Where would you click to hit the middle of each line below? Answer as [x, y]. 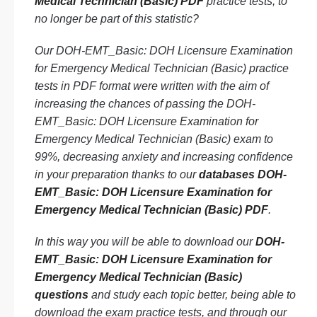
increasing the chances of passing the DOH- [145, 104]
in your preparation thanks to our [117, 174]
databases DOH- [243, 174]
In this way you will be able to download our [145, 242]
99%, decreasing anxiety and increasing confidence [164, 157]
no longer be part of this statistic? [117, 19]
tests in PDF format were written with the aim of [152, 86]
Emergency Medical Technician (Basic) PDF [151, 210]
